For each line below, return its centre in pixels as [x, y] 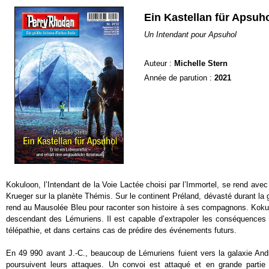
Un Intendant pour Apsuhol [190, 35]
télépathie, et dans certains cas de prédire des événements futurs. [121, 230]
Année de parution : [179, 78]
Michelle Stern [201, 63]
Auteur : [159, 63]
